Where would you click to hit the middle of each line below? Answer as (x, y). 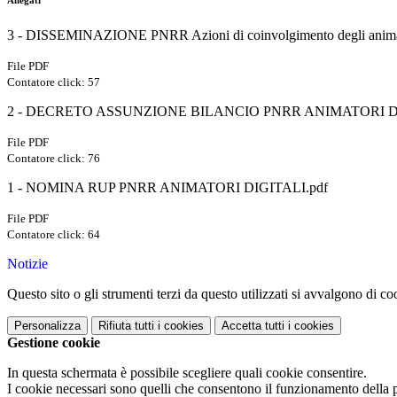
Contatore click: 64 (54, 235)
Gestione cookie (54, 343)
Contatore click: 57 (54, 82)
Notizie (27, 264)
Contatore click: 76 (54, 159)
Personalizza (47, 326)
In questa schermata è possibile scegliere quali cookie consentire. (187, 373)
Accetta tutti (253, 326)
